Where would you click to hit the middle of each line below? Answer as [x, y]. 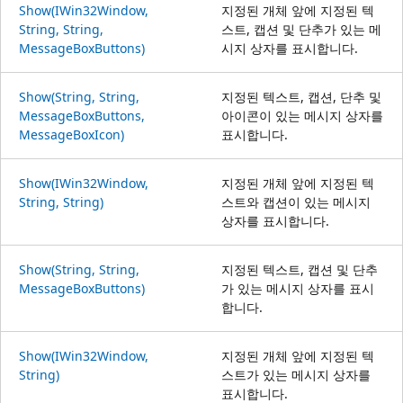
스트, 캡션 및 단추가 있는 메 [301, 29]
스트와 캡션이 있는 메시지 [296, 201]
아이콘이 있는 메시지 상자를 [302, 115]
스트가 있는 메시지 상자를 [296, 374]
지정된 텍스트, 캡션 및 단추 [300, 269]
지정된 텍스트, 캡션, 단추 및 [301, 96]
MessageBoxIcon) [72, 134]
